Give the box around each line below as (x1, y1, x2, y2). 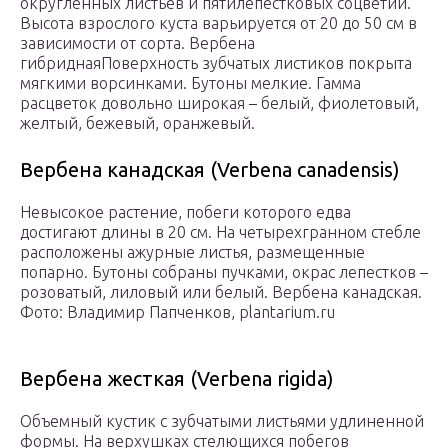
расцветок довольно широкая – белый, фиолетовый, (20, 94, 419, 113)
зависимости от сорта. (20, 34, 189, 53)
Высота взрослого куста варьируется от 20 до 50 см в (20, 14, 417, 33)
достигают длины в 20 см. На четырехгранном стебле (20, 223, 421, 242)
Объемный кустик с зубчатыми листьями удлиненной (20, 412, 424, 431)
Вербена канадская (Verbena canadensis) (20, 158, 400, 182)
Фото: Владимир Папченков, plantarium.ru (20, 303, 335, 322)
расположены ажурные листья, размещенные (20, 243, 365, 262)
